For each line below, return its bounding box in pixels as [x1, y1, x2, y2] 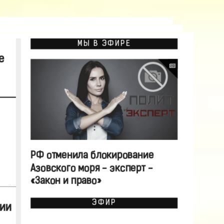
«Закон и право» [30, 176, 101, 186]
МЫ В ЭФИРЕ [77, 39, 130, 48]
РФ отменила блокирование [30, 151, 153, 161]
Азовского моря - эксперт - [30, 163, 152, 174]
